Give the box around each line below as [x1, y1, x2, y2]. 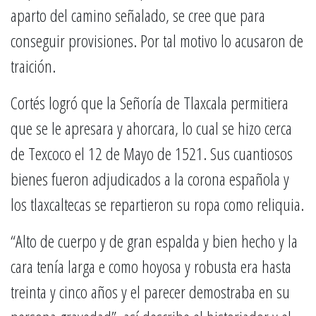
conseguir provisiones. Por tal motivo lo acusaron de [11, 29, 303, 52]
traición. [11, 54, 56, 78]
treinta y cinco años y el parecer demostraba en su [11, 280, 290, 303]
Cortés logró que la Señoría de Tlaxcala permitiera [11, 91, 288, 114]
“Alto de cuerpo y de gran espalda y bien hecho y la [11, 229, 298, 253]
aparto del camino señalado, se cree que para [11, 4, 265, 27]
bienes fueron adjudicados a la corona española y [11, 167, 289, 190]
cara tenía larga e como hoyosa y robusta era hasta [11, 255, 291, 278]
